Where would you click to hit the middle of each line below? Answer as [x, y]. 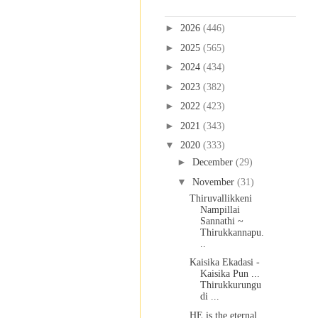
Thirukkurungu [230, 285]
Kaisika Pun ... [230, 274]
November [214, 182]
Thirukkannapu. [232, 232]
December [214, 163]
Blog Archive [191, 7]
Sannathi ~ [221, 221]
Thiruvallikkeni [220, 198]
